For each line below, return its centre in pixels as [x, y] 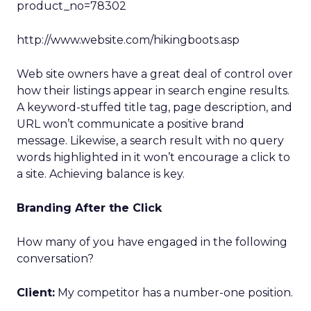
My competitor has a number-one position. [174, 293]
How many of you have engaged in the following [152, 242]
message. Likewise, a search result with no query [150, 141]
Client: [36, 293]
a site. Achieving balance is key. [101, 174]
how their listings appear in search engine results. [153, 91]
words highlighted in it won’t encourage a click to [153, 157]
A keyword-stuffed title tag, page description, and [154, 107]
